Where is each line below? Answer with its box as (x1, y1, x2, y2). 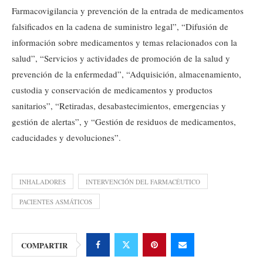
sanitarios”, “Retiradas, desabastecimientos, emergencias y (12, 100, 226, 112)
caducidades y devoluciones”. (12, 131, 121, 144)
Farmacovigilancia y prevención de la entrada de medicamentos (12, 5, 244, 17)
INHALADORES (19, 177, 66, 187)
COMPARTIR (21, 240, 68, 251)
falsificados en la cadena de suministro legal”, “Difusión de (12, 21, 228, 33)
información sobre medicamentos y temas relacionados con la (12, 36, 237, 49)
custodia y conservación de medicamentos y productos (12, 84, 213, 96)
